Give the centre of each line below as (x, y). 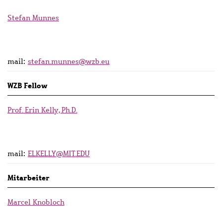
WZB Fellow (28, 85)
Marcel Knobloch (36, 202)
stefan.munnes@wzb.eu (69, 61)
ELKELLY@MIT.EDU (59, 153)
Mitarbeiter (28, 177)
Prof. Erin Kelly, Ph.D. (42, 110)
